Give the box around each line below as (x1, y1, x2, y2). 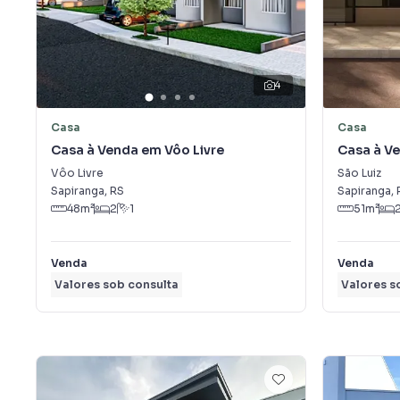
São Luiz (337, 166, 381, 179)
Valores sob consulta (54, 278, 179, 291)
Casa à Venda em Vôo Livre (51, 142, 224, 158)
